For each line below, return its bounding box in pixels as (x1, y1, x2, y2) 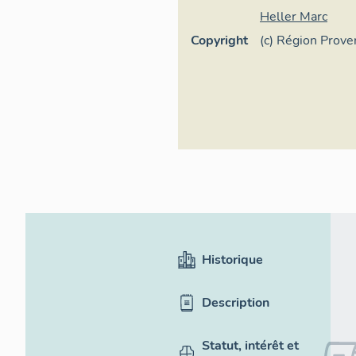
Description (202, 294, 269, 311)
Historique (202, 251, 263, 269)
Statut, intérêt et (202, 337, 299, 354)
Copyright (191, 32, 248, 49)
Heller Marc (260, 8, 327, 25)
